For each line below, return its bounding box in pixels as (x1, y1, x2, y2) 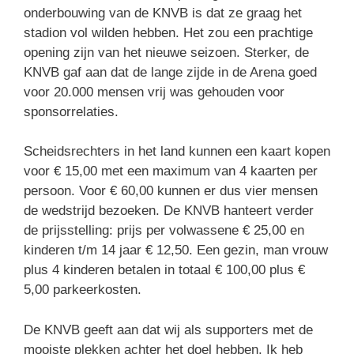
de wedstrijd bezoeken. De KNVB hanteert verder (24, 203, 314, 218)
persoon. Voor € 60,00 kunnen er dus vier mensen (24, 183, 318, 198)
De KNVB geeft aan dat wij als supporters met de (24, 322, 313, 337)
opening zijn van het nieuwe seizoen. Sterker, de (24, 44, 309, 60)
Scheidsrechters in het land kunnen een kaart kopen (24, 144, 330, 159)
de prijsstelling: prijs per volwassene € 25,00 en (24, 223, 304, 238)
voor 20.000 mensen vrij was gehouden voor (24, 84, 284, 100)
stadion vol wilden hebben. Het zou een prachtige (24, 24, 313, 40)
